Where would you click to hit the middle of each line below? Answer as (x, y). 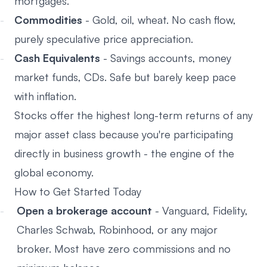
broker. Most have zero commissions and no (124, 249)
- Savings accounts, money (166, 58)
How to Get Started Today (78, 191)
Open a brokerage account (84, 210)
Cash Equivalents (57, 58)
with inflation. (45, 96)
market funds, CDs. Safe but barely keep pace (125, 77)
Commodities (48, 20)
